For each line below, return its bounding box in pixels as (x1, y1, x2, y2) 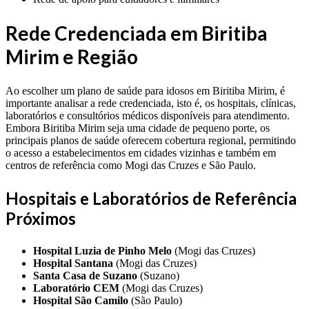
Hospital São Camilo (33, 294, 128, 306)
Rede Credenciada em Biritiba (6, 21, 268, 46)
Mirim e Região (6, 45, 138, 69)
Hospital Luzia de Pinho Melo (33, 244, 172, 257)
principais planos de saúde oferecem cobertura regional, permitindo (6, 134, 296, 146)
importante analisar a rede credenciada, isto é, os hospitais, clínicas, (6, 97, 296, 109)
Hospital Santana (33, 257, 113, 269)
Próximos (6, 208, 76, 228)
